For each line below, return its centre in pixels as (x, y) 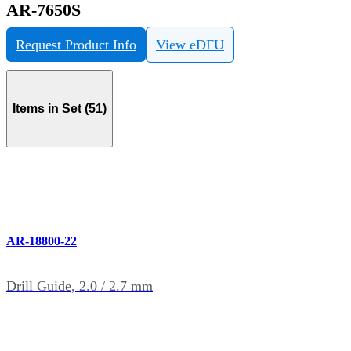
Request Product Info (76, 45)
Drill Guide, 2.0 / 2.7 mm (80, 286)
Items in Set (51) (60, 108)
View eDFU (190, 45)
